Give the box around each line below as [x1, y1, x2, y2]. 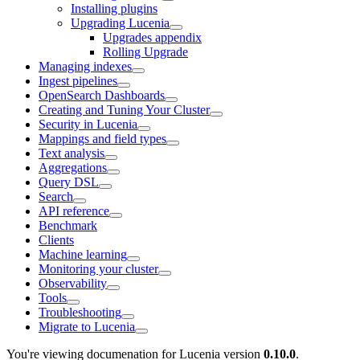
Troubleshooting [39, 305, 121, 319]
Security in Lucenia [39, 117, 137, 131]
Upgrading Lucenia [71, 15, 170, 30]
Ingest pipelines [39, 73, 117, 88]
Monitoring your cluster [39, 261, 158, 276]
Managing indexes [39, 59, 132, 73]
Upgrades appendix [103, 30, 202, 44]
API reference [39, 203, 109, 218]
